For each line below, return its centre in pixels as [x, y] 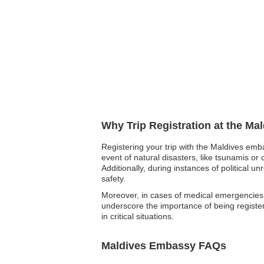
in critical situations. [138, 216]
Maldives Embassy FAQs [164, 246]
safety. [113, 179]
